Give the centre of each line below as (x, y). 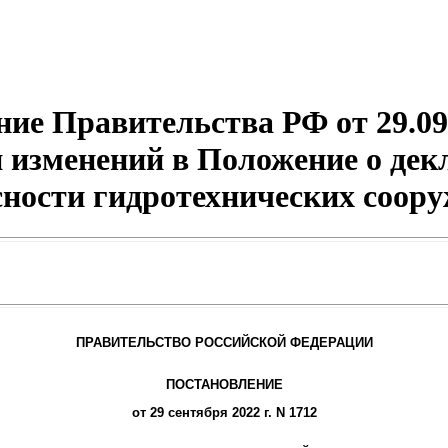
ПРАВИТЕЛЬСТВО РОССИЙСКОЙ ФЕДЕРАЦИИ (224, 342)
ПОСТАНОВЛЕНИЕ (224, 384)
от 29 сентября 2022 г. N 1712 (224, 412)
